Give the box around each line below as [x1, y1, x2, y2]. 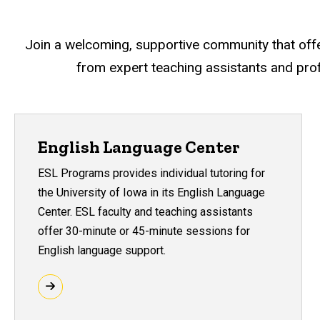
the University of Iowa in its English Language [38, 185, 265, 199]
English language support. [38, 243, 166, 257]
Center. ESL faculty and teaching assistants [38, 204, 253, 219]
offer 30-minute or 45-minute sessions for [38, 224, 250, 238]
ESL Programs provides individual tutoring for [38, 166, 265, 180]
